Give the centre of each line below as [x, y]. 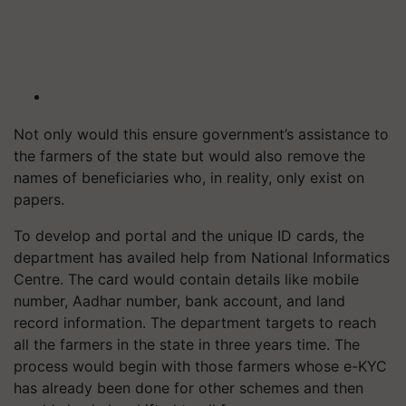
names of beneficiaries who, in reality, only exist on [189, 177]
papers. [43, 199]
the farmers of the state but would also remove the [189, 155]
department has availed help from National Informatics [202, 257]
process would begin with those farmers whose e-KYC [200, 366]
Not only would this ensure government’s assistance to [201, 134]
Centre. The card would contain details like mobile [186, 279]
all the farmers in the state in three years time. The [187, 344]
